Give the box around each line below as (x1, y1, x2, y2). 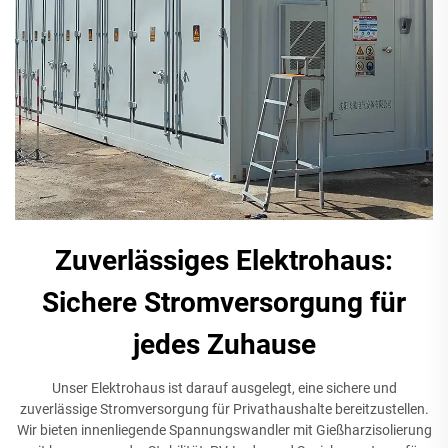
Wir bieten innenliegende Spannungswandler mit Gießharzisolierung (16, 422, 432, 439)
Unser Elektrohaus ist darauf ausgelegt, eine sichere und (51, 380, 397, 397)
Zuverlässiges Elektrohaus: (55, 244, 393, 278)
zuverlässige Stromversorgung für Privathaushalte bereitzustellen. (19, 401, 429, 418)
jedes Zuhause (132, 328, 316, 362)
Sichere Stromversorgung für (42, 286, 406, 320)
